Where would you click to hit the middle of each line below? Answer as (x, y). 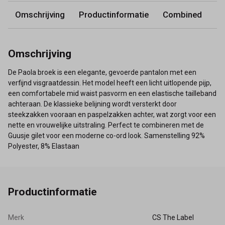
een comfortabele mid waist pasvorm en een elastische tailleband (112, 93)
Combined (182, 15)
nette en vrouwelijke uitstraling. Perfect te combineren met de (106, 125)
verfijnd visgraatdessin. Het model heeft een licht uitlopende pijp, (110, 83)
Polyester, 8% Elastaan (44, 146)
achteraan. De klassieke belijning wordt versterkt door (92, 104)
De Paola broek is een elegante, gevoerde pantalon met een (102, 72)
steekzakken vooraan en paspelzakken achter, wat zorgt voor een (112, 114)
